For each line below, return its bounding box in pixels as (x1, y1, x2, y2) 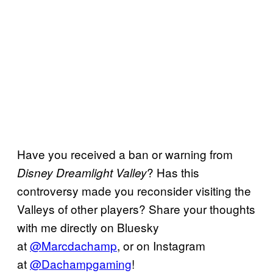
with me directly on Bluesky (17, 219, 159, 236)
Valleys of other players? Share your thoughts (17, 200, 255, 218)
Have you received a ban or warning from (17, 146, 233, 163)
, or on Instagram (117, 237, 205, 254)
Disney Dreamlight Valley (17, 165, 147, 181)
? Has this (147, 164, 199, 181)
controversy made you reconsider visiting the (17, 182, 251, 199)
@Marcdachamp (30, 237, 117, 254)
